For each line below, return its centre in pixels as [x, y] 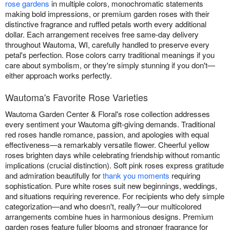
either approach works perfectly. [59, 75]
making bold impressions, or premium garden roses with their [107, 13]
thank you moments [136, 175]
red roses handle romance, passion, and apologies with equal [107, 134]
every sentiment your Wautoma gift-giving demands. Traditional [110, 124]
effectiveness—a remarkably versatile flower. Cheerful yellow [107, 144]
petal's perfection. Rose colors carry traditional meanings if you [110, 54]
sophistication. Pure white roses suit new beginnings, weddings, [111, 185]
